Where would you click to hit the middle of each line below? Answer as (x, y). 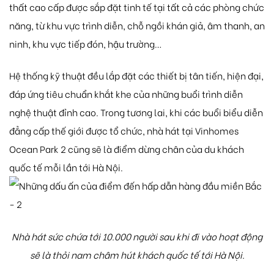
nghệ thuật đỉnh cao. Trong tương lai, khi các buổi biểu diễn (136, 112)
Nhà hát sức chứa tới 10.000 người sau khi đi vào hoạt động (137, 236)
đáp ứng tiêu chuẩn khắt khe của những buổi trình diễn (126, 94)
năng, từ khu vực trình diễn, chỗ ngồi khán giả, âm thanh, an (137, 25)
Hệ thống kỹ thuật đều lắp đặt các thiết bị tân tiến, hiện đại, (136, 76)
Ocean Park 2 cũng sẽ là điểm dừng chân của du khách (127, 149)
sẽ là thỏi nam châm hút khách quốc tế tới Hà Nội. (137, 254)
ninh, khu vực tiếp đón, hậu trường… (86, 43)
